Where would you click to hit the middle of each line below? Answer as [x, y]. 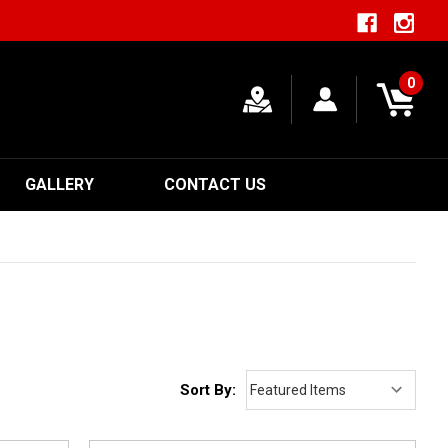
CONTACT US [215, 185]
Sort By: [208, 390]
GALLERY [60, 185]
